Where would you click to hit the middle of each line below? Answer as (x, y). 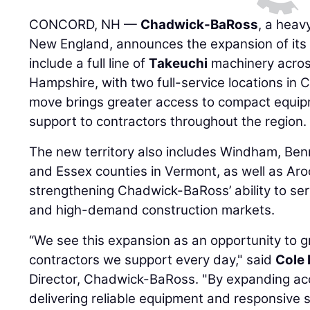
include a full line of (89, 64)
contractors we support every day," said (153, 260)
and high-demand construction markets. (152, 210)
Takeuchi (179, 64)
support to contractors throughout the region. (168, 122)
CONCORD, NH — (85, 25)
